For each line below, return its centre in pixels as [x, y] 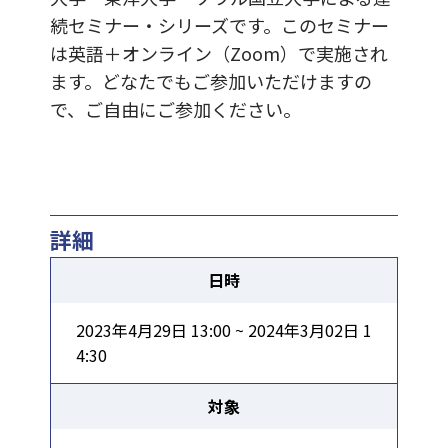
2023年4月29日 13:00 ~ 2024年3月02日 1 [224, 329]
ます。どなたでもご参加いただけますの [211, 80]
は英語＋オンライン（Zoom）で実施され [219, 52]
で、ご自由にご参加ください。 [175, 108]
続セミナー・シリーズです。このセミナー [219, 24]
